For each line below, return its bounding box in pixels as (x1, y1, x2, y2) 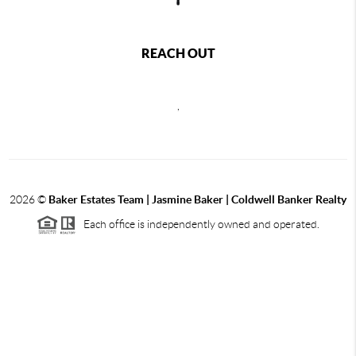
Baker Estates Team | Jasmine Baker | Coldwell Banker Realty (48, 192, 346, 206)
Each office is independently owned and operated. (76, 217, 319, 230)
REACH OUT (141, 45, 215, 60)
